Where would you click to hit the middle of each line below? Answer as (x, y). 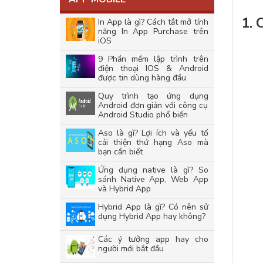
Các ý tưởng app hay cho (153, 239)
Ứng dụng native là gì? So (153, 170)
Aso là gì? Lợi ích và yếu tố (153, 133)
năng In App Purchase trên (153, 31)
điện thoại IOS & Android (153, 68)
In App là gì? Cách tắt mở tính (153, 22)
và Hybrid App (124, 189)
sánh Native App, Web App (153, 179)
